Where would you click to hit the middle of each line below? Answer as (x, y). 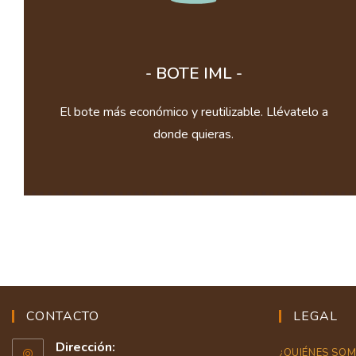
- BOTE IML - (193, 73)
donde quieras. (194, 134)
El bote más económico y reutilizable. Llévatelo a (193, 112)
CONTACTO (63, 316)
